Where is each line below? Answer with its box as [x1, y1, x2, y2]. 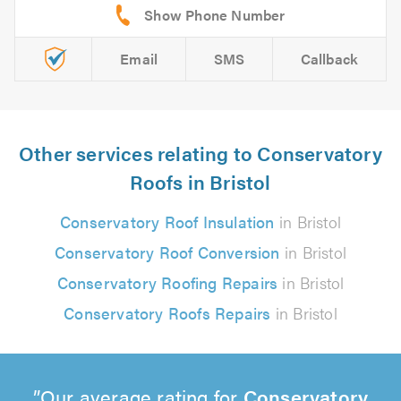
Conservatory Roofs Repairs [64, 302, 271, 325]
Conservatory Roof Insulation [60, 210, 275, 234]
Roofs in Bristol [130, 167, 271, 196]
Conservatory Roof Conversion [55, 241, 280, 264]
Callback [300, 48, 359, 70]
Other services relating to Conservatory [19, 139, 382, 167]
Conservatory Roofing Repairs [56, 271, 278, 294]
